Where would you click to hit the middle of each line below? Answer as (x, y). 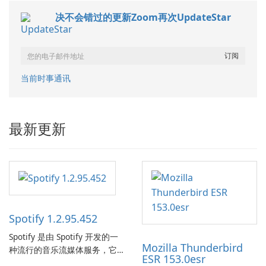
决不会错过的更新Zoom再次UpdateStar (143, 18)
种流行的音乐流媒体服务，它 (63, 250)
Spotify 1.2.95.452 (53, 219)
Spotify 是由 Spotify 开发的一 (64, 237)
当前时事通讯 (46, 78)
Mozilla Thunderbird (192, 248)
